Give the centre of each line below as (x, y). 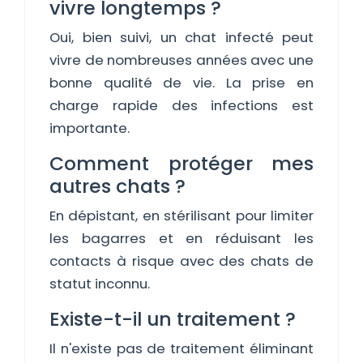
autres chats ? (117, 186)
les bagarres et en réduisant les (181, 238)
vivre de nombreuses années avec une (181, 60)
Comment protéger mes (181, 163)
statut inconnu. (100, 284)
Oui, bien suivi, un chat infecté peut (181, 37)
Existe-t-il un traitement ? (173, 319)
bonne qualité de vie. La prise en (181, 83)
